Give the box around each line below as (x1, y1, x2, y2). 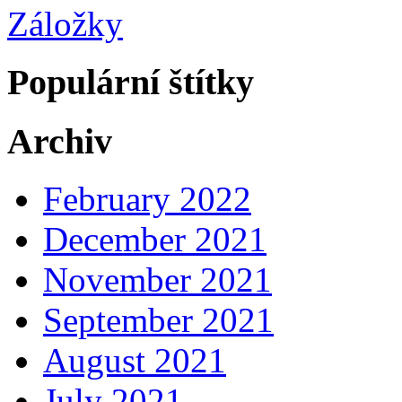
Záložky (7, 4, 123, 44)
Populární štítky (7, 62, 254, 103)
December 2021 (43, 220, 267, 259)
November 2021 (43, 260, 272, 300)
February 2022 (43, 179, 251, 219)
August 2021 (43, 341, 226, 380)
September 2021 (43, 301, 274, 340)
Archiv (7, 120, 112, 162)
